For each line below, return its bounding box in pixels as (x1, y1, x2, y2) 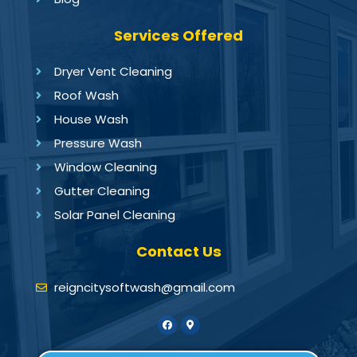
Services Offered (114, 25, 243, 45)
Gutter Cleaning (53, 182, 150, 199)
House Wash (53, 111, 128, 127)
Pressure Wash (53, 135, 142, 151)
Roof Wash (53, 87, 119, 104)
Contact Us (135, 241, 222, 261)
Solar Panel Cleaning (53, 206, 175, 223)
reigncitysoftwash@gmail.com (53, 279, 235, 296)
